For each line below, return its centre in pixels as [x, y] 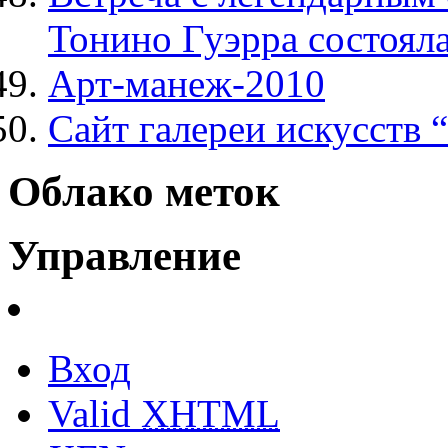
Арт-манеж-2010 [186, 84]
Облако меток [144, 192]
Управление [124, 256]
